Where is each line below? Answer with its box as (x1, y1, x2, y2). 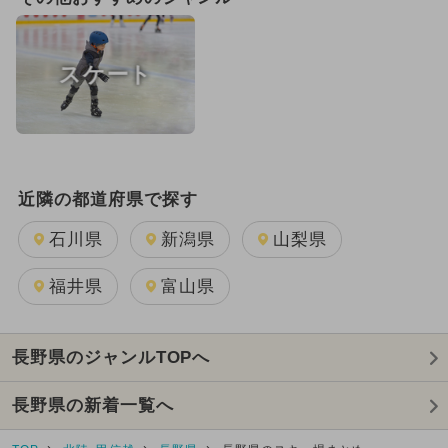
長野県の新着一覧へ (11, 396, 174, 416)
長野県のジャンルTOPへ (11, 348, 211, 368)
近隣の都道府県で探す (17, 189, 198, 209)
